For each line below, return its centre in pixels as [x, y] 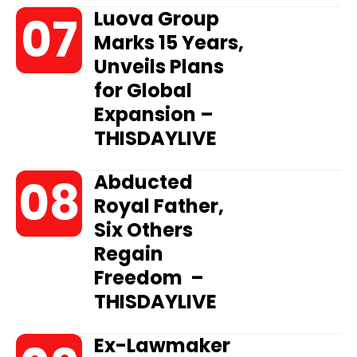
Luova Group [157, 19]
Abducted [144, 182]
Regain [129, 254]
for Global [143, 90]
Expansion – [154, 114]
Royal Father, [159, 206]
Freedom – [149, 278]
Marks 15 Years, [169, 43]
